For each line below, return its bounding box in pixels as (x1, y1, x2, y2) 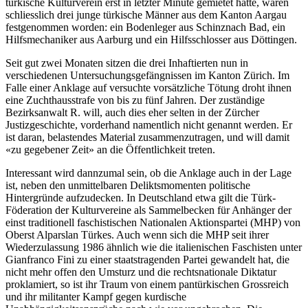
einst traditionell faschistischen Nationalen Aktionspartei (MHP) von (5, 217, 300, 229)
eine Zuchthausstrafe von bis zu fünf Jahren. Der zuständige (5, 94, 265, 107)
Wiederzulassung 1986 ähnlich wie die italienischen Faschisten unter (5, 241, 302, 254)
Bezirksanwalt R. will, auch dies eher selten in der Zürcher (5, 107, 259, 119)
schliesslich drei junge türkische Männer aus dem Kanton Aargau (5, 9, 287, 21)
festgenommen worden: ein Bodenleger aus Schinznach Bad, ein (5, 21, 285, 34)
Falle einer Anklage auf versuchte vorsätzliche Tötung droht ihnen (5, 82, 291, 94)
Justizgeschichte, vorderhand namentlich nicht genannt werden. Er (5, 119, 292, 131)
